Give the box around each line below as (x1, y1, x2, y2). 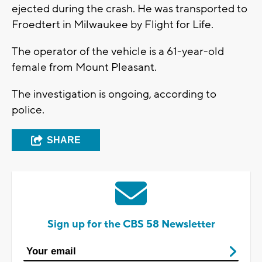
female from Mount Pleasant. (12, 60, 159, 75)
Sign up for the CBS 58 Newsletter (47, 218, 215, 232)
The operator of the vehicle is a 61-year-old (12, 44, 224, 59)
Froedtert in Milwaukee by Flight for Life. (12, 18, 216, 32)
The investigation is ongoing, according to (12, 87, 216, 102)
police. (12, 103, 47, 118)
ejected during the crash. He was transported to (12, 2, 247, 16)
